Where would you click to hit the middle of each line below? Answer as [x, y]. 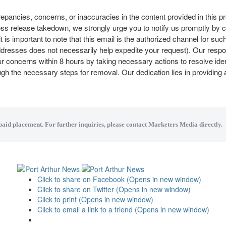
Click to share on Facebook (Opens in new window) [119, 179]
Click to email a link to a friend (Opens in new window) [123, 209]
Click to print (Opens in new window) [95, 199]
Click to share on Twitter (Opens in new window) [114, 189]
